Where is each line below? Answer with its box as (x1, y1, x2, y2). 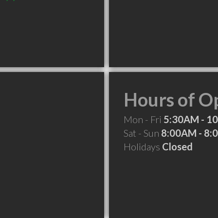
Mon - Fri (124, 113, 163, 125)
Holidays (124, 141, 162, 152)
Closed (162, 141, 193, 152)
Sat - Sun (124, 127, 161, 139)
